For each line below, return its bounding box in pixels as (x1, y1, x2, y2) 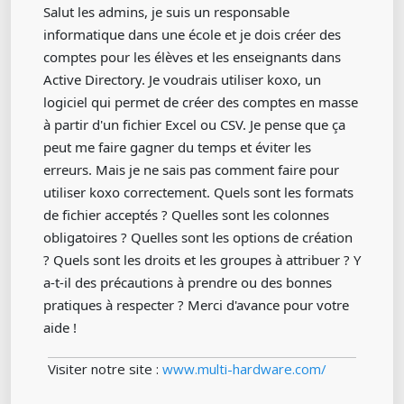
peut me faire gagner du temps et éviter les (43, 138, 311, 156)
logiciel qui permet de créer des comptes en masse (43, 93, 358, 111)
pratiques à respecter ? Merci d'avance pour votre (43, 296, 349, 314)
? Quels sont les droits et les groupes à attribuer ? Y (43, 251, 361, 269)
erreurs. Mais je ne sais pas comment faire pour (43, 161, 339, 179)
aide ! (43, 318, 77, 336)
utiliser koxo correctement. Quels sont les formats (43, 183, 353, 201)
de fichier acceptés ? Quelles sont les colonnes (43, 206, 329, 224)
